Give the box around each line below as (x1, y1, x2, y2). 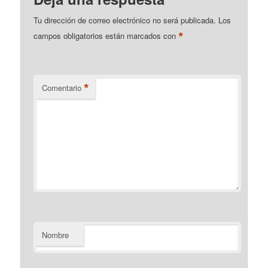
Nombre (42, 229, 69, 241)
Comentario (42, 82, 82, 94)
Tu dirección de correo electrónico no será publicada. (33, 14, 217, 26)
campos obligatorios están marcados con (33, 30, 179, 42)
